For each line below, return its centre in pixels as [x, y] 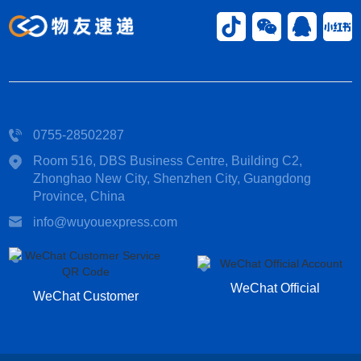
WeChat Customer [86, 296]
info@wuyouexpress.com [106, 222]
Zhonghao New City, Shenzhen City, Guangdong [172, 178]
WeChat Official [275, 288]
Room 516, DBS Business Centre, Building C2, [168, 160]
